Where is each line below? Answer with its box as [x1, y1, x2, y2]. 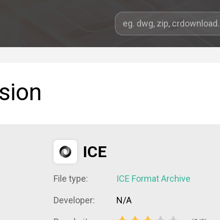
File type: [54, 173, 88, 184]
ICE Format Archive [116, 173, 191, 184]
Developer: [54, 195, 95, 205]
